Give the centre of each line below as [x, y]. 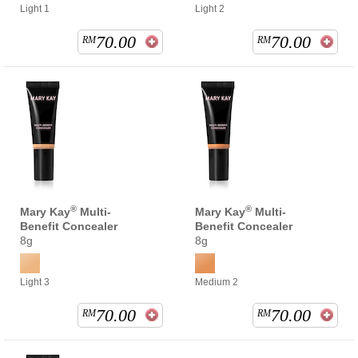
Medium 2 [217, 282]
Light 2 [210, 9]
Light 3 [35, 282]
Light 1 [35, 9]
